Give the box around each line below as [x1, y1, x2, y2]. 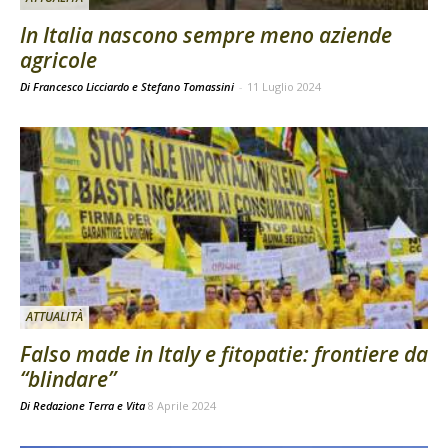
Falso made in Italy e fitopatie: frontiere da [20, 339, 428, 368]
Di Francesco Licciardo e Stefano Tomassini [20, 79, 237, 95]
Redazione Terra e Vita [33, 397, 145, 413]
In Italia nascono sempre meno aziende [20, 21, 392, 50]
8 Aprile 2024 [148, 397, 216, 413]
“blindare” [20, 364, 116, 393]
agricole [20, 46, 97, 75]
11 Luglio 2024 [247, 79, 321, 95]
